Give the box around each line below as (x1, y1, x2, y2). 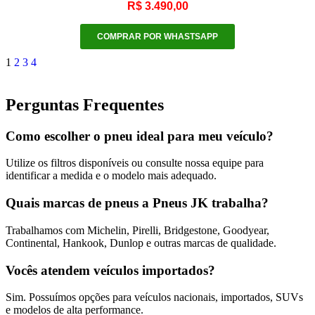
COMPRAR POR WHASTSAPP (97, 31, 218, 41)
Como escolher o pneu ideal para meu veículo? (6, 128, 274, 143)
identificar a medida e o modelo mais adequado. (6, 169, 217, 182)
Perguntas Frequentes (6, 95, 164, 114)
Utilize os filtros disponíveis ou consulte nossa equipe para (6, 157, 264, 169)
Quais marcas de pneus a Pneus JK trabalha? (6, 195, 269, 211)
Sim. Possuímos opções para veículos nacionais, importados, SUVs (6, 291, 303, 304)
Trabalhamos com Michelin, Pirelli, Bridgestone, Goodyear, (6, 224, 269, 236)
